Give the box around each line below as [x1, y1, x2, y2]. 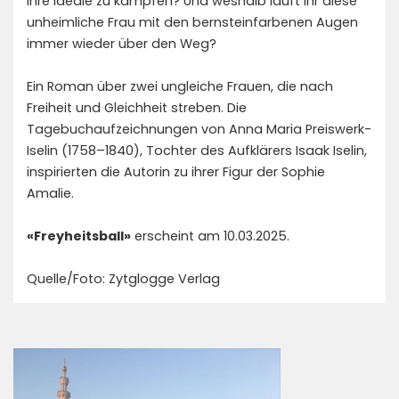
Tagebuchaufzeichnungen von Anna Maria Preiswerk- [27, 120, 371, 138]
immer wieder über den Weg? [27, 35, 216, 53]
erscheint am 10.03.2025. [131, 227, 289, 245]
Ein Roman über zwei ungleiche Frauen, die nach [27, 77, 333, 95]
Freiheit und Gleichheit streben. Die [27, 99, 247, 117]
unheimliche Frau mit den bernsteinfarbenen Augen [27, 13, 358, 31]
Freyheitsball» [34, 227, 131, 245]
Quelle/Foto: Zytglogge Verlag [27, 270, 220, 288]
